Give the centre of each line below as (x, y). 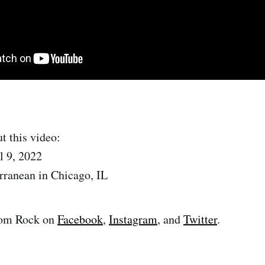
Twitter (200, 219)
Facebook (80, 219)
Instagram (133, 219)
